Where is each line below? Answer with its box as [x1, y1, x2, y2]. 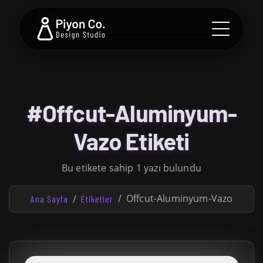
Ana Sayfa [30, 193, 68, 204]
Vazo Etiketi [73, 127, 190, 155]
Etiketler [80, 193, 113, 204]
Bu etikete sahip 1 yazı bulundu [62, 161, 201, 174]
